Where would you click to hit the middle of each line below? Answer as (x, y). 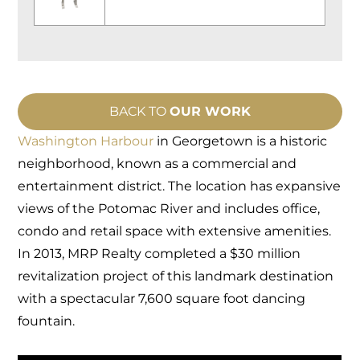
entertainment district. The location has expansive (180, 186)
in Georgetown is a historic (241, 141)
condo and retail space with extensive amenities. (175, 231)
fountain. (47, 321)
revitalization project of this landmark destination (176, 276)
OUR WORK (210, 111)
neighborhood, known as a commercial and (157, 163)
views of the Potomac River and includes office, (169, 208)
